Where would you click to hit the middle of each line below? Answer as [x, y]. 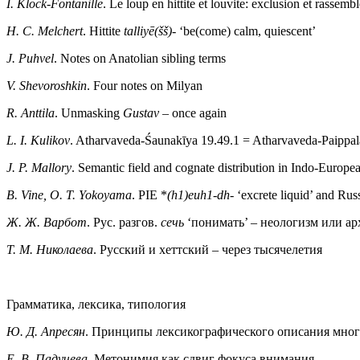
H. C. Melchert [45, 31]
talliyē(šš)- [151, 31]
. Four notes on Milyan [145, 85]
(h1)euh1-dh [198, 194]
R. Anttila [31, 112]
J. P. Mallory [39, 167]
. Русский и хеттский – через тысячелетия [208, 249]
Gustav [143, 112]
